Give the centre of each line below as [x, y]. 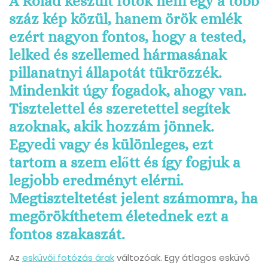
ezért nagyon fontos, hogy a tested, [127, 37]
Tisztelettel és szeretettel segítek [119, 109]
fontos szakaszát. [67, 234]
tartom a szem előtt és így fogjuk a [125, 163]
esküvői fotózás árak [68, 258]
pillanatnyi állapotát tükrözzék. [115, 73]
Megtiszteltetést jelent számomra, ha [133, 199]
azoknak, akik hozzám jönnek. [112, 127]
